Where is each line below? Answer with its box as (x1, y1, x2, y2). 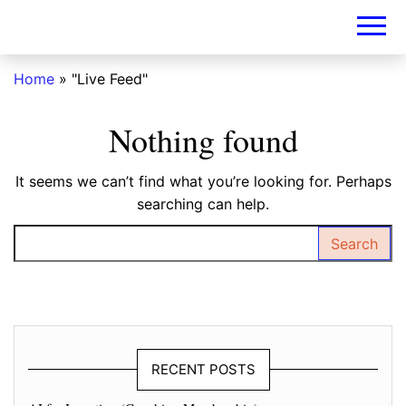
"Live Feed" (72, 70, 148, 88)
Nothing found (108, 118, 298, 161)
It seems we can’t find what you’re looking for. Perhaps (14, 172, 391, 190)
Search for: (13, 226, 92, 244)
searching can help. (137, 195, 269, 213)
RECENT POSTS (150, 361, 256, 378)
